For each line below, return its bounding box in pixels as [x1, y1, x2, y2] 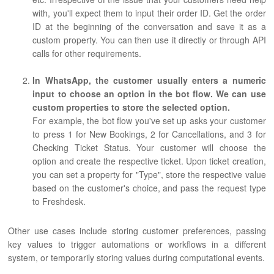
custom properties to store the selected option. [32, 101, 231, 114]
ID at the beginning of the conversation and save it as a [32, 20, 266, 33]
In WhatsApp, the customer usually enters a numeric [32, 74, 266, 87]
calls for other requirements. [32, 47, 142, 60]
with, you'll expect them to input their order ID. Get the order [32, 7, 266, 20]
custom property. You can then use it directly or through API [32, 34, 266, 46]
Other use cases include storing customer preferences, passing [8, 224, 266, 237]
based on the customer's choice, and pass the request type [32, 182, 266, 194]
